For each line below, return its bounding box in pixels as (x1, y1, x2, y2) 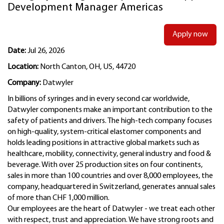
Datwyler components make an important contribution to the (7, 106, 212, 114)
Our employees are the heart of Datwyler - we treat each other (7, 205, 215, 213)
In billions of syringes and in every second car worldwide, (7, 95, 189, 103)
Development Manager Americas (7, 2, 163, 13)
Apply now (172, 30, 208, 38)
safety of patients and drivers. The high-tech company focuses (7, 117, 212, 125)
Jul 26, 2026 (27, 47, 64, 55)
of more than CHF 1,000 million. (7, 194, 109, 202)
